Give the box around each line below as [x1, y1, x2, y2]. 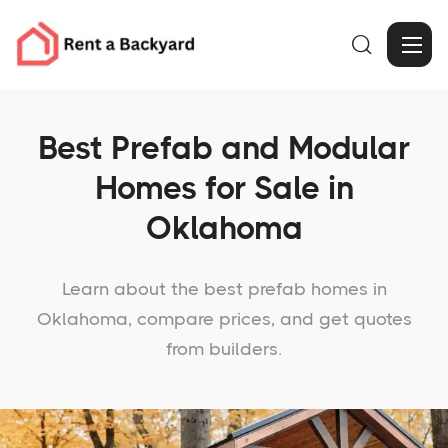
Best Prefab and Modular [38, 130, 410, 167]
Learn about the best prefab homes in [61, 279, 387, 299]
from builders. [166, 339, 282, 359]
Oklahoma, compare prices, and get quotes [36, 309, 412, 329]
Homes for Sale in [94, 170, 354, 207]
